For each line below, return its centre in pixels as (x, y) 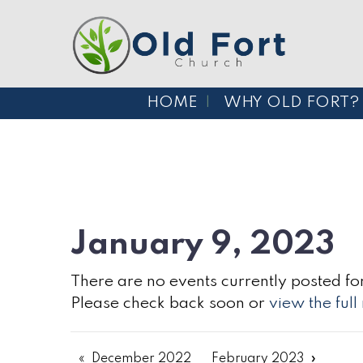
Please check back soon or (170, 304)
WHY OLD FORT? (292, 102)
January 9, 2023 (203, 245)
